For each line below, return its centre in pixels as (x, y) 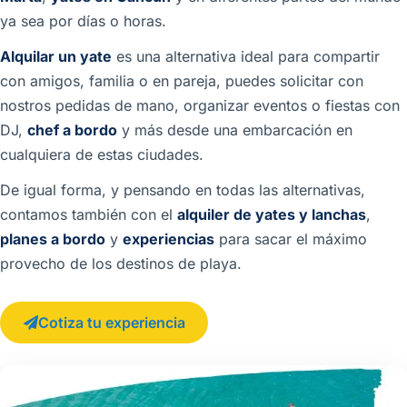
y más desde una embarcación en (235, 129)
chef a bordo (72, 129)
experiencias (169, 238)
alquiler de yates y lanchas (272, 214)
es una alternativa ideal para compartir (246, 56)
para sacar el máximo (291, 238)
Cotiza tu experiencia (111, 323)
